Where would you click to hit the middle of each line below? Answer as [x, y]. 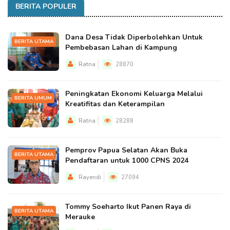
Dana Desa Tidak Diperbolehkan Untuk [134, 37]
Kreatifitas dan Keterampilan [115, 104]
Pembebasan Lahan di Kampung [121, 47]
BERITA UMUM [33, 98]
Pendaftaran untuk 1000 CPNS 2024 [127, 160]
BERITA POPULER [46, 6]
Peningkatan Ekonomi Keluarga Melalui [134, 94]
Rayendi [90, 177]
